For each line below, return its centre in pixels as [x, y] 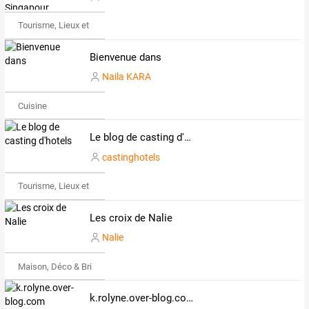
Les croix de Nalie [131, 218]
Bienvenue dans [125, 57]
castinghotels [131, 157]
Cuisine [32, 106]
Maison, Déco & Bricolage [68, 266]
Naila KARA [126, 77]
